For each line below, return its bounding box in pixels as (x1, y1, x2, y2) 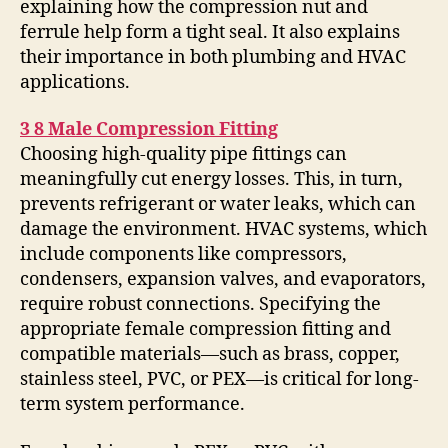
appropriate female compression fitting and (20, 318, 391, 342)
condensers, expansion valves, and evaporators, (20, 268, 426, 292)
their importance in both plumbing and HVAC (20, 45, 406, 69)
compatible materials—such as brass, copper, (20, 343, 400, 367)
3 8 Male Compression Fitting (20, 118, 278, 142)
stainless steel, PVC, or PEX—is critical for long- (20, 368, 419, 392)
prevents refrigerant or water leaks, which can (20, 193, 416, 217)
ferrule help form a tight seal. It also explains (20, 20, 400, 44)
